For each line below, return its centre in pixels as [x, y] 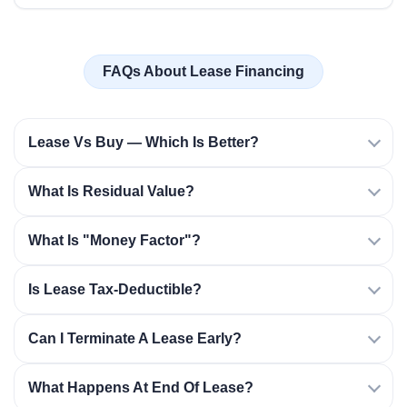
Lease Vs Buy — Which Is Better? [144, 142]
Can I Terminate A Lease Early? [135, 338]
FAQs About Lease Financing [203, 71]
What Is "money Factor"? [114, 240]
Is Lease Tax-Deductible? [115, 289]
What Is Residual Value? [111, 191]
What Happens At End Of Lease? [141, 387]
